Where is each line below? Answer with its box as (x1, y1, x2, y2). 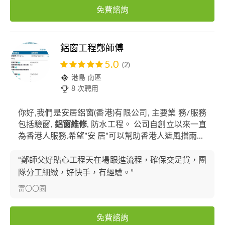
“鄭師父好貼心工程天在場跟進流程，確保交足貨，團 (18, 156, 206, 164)
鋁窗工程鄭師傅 (60, 44, 124, 53)
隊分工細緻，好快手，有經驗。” (18, 169, 134, 177)
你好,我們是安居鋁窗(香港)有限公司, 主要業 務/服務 (18, 109, 206, 117)
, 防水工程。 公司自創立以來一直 (87, 121, 206, 129)
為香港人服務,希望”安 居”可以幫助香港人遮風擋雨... (18, 132, 203, 140)
